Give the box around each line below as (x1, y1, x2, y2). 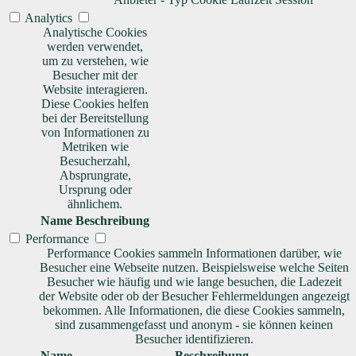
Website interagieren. (42, 82, 148, 96)
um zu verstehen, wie (41, 53, 149, 68)
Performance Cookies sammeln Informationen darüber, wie (46, 246, 342, 260)
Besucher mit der (52, 68, 137, 82)
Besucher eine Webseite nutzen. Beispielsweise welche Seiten (39, 260, 349, 274)
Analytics (25, 10, 72, 25)
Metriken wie (61, 139, 129, 153)
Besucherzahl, (60, 153, 130, 168)
